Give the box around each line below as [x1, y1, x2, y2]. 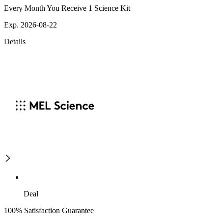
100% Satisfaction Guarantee [4, 206, 94, 215]
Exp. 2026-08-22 [4, 21, 57, 29]
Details [4, 37, 26, 46]
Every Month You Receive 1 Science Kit [4, 4, 130, 13]
